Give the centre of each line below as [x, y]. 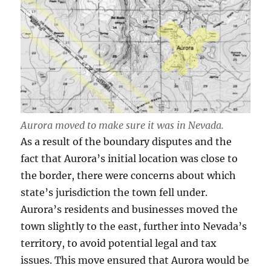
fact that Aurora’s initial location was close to [129, 159]
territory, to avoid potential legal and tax [119, 243]
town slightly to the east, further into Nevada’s [134, 227]
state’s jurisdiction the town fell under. [114, 193]
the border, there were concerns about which [129, 176]
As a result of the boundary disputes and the [126, 142]
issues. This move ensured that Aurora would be [135, 260]
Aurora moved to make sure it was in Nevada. [122, 126]
